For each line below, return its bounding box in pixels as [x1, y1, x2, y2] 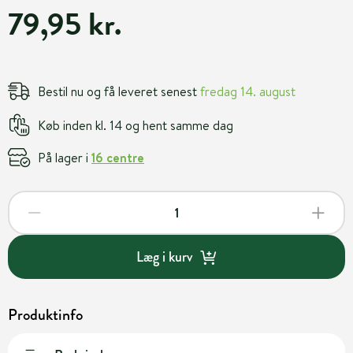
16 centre [91, 148, 144, 166]
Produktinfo [8, 303, 83, 326]
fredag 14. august [200, 82, 295, 100]
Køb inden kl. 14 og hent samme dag [38, 116, 233, 134]
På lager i [38, 148, 91, 166]
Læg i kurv [136, 246, 192, 267]
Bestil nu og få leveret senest [38, 82, 200, 100]
